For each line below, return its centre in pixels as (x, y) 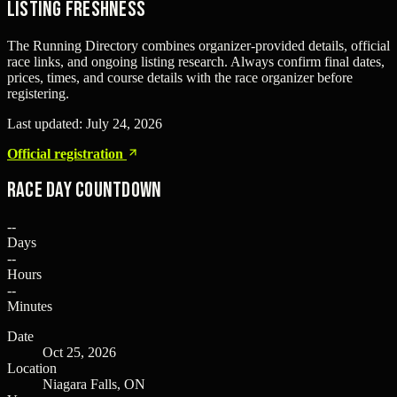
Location (32, 368)
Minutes (30, 306)
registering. (38, 93)
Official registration (67, 153)
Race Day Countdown (85, 190)
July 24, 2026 (124, 123)
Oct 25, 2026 (79, 352)
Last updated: (47, 123)
